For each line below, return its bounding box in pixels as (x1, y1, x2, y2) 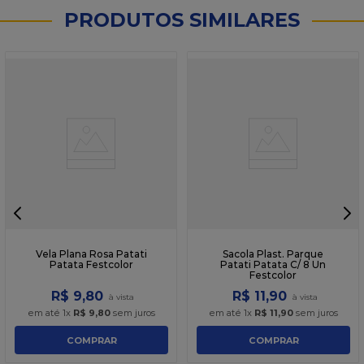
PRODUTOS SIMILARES (64, 8, 300, 32)
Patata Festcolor (49, 258, 133, 271)
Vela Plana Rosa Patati (35, 248, 147, 261)
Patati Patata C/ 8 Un (220, 258, 326, 271)
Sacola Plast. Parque (223, 248, 323, 261)
